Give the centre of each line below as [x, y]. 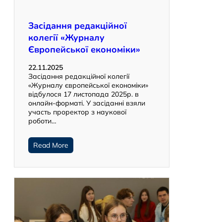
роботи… [42, 121]
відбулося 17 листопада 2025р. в [83, 94]
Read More [51, 145]
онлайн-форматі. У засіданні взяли [87, 103]
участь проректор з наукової [77, 112]
